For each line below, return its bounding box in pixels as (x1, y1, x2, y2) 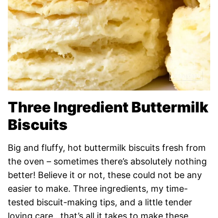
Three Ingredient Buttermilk (8, 98, 208, 116)
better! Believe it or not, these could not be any (8, 170, 202, 180)
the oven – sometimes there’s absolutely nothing (8, 156, 207, 166)
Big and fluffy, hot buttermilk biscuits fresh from (8, 143, 206, 153)
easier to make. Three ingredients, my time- (8, 183, 188, 194)
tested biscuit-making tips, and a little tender (8, 197, 192, 207)
